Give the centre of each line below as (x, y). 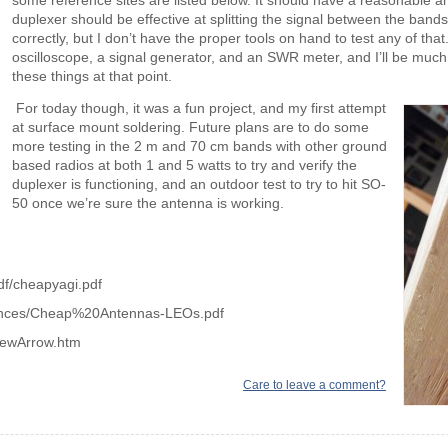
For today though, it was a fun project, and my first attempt (200, 109)
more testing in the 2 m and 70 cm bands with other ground (199, 147)
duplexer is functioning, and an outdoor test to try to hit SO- (198, 185)
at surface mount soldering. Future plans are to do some (190, 128)
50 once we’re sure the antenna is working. (147, 204)
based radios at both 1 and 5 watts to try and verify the (184, 166)
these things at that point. (91, 76)
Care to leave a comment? (314, 384)
